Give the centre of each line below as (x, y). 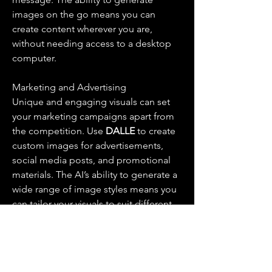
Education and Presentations (74, 247)
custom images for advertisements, (88, 145)
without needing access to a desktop (92, 43)
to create (156, 131)
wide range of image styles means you (94, 189)
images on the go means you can (84, 14)
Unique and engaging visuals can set (91, 102)
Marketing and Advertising (69, 87)
